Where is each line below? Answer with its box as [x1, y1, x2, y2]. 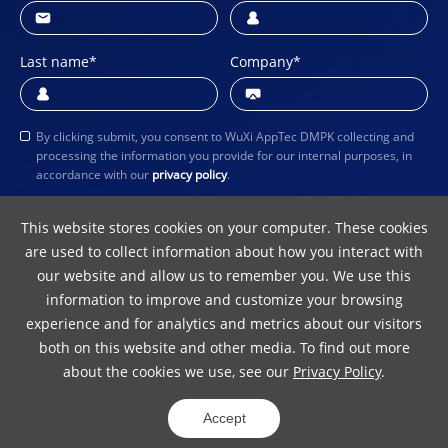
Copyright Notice [197, 391, 290, 408]
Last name [20, 51, 89, 71]
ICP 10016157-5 [146, 413, 234, 430]
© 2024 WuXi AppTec [20, 413, 136, 430]
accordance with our [36, 165, 152, 183]
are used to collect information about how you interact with [25, 241, 423, 261]
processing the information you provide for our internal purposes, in [36, 146, 412, 164]
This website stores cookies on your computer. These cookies [20, 217, 428, 237]
